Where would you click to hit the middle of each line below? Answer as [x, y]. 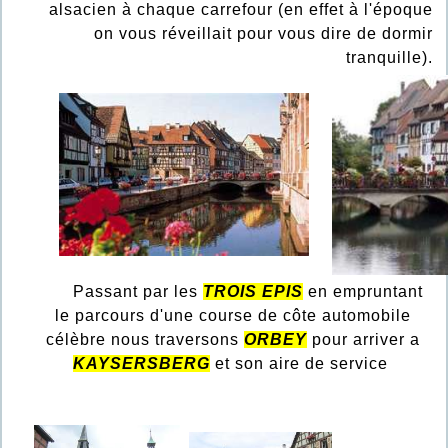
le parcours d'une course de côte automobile [232, 316]
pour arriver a [363, 340]
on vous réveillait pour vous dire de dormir [263, 34]
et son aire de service [301, 364]
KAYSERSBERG [141, 364]
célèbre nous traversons [144, 340]
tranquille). [389, 58]
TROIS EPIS [252, 292]
